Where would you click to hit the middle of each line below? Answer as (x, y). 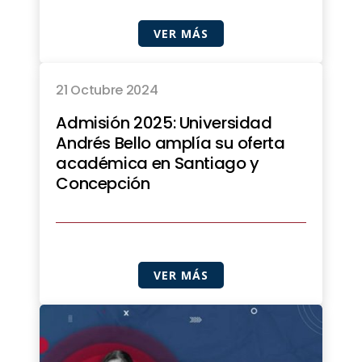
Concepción (103, 184)
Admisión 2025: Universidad (164, 123)
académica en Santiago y (158, 164)
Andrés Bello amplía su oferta (170, 143)
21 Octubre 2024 (107, 90)
